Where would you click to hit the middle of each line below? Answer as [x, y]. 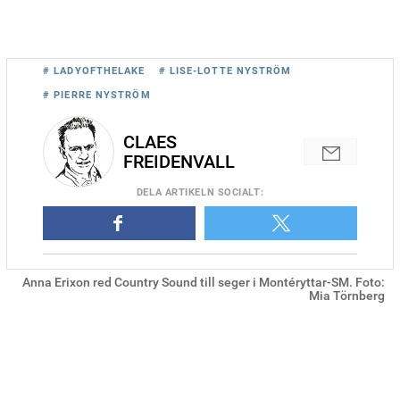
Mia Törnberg [347, 295]
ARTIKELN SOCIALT [211, 192]
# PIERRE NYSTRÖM [97, 95]
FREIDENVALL [179, 161]
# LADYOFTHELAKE [94, 71]
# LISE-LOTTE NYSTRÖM [225, 71]
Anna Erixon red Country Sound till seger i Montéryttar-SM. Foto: [204, 282]
